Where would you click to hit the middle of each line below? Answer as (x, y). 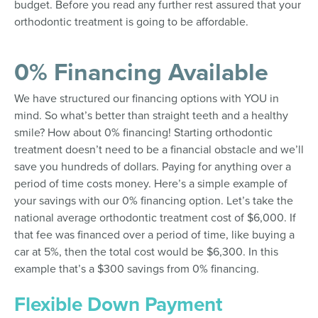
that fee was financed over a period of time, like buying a (154, 234)
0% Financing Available (141, 72)
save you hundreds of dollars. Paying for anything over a (153, 166)
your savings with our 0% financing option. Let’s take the (154, 200)
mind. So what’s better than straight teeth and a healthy (151, 115)
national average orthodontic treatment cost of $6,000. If (155, 217)
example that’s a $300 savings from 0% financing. (137, 268)
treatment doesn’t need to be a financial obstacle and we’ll (159, 149)
